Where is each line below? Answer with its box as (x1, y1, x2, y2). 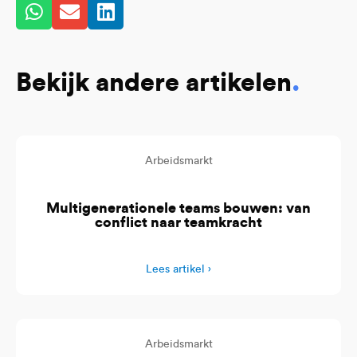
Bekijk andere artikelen (16, 70, 292, 96)
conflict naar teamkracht (95, 215, 262, 230)
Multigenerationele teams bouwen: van (46, 201, 311, 216)
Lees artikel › (146, 264, 211, 276)
